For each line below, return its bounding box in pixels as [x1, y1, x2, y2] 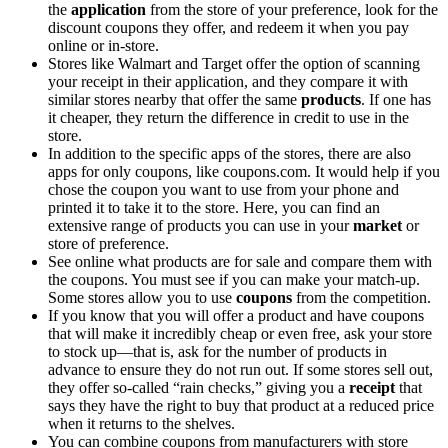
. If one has [361, 91, 431, 109]
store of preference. [48, 235, 169, 253]
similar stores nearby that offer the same [48, 91, 301, 109]
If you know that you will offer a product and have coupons [48, 307, 424, 325]
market [353, 217, 402, 235]
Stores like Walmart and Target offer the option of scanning [48, 55, 420, 73]
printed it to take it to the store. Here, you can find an [48, 199, 380, 217]
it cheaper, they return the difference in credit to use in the [48, 109, 409, 127]
